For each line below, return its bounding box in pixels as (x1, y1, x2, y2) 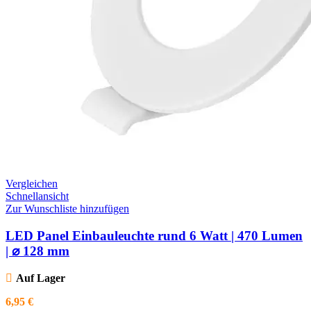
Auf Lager (15, 272, 65, 285)
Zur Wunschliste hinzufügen (6, 202, 129, 215)
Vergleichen (6, 177, 58, 190)
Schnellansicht (6, 190, 69, 202)
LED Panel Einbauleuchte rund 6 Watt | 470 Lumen (6, 228, 303, 243)
